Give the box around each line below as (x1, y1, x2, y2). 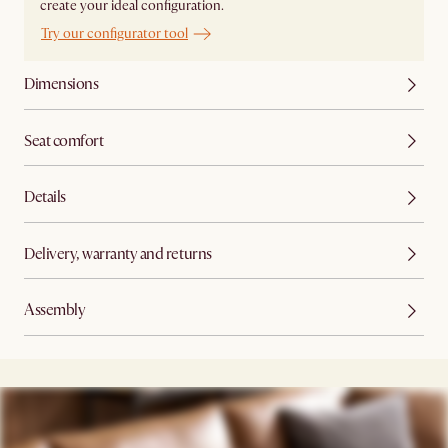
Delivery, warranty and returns (24, 243, 212, 264)
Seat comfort (24, 130, 104, 151)
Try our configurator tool (41, 25, 188, 43)
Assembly (24, 300, 86, 321)
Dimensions (24, 74, 99, 95)
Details (24, 187, 66, 208)
